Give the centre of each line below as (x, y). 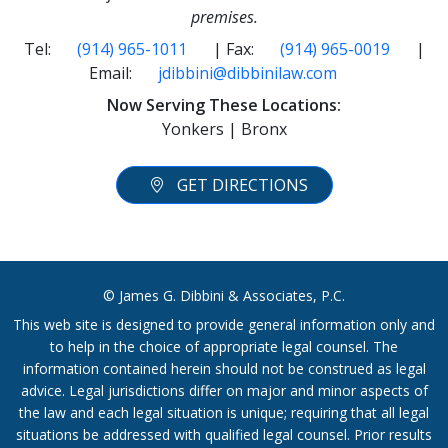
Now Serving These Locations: (224, 105)
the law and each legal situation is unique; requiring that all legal (224, 413)
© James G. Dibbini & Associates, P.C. (224, 296)
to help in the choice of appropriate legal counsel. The (224, 347)
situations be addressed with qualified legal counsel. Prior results (224, 435)
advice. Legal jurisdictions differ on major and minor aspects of (224, 391)
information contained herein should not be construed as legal (224, 369)
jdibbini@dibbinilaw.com (247, 73)
